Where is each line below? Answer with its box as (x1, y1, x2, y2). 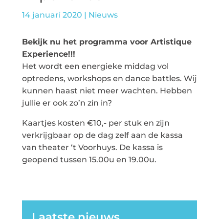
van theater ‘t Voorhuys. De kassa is (22, 143, 163, 152)
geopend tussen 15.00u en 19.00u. (22, 155, 156, 164)
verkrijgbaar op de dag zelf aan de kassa (22, 131, 183, 140)
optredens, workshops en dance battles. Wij (22, 74, 197, 83)
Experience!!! (22, 49, 75, 59)
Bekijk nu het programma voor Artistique (22, 37, 192, 46)
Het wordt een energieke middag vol (22, 62, 169, 71)
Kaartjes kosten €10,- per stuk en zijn (22, 118, 170, 128)
